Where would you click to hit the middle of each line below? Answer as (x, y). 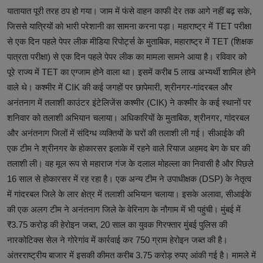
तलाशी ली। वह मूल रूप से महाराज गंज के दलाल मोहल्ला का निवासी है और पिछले (130, 163)
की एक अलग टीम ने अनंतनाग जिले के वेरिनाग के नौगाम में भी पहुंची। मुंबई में (124, 209)
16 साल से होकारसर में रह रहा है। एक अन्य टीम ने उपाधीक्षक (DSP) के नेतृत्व (129, 178)
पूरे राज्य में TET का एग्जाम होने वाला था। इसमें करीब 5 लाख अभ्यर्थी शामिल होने (131, 72)
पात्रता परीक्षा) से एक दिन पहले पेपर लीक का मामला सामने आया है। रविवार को (127, 56)
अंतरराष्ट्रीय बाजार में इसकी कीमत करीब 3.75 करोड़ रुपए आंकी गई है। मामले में (131, 255)
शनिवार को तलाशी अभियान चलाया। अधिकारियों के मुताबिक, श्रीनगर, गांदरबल (128, 117)
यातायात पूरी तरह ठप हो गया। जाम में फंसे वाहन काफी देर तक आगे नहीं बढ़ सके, (129, 11)
